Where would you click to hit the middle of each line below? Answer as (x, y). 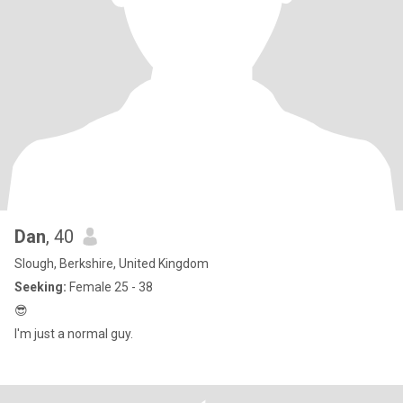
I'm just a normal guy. (74, 334)
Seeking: (40, 287)
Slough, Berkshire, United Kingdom (112, 264)
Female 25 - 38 (110, 287)
